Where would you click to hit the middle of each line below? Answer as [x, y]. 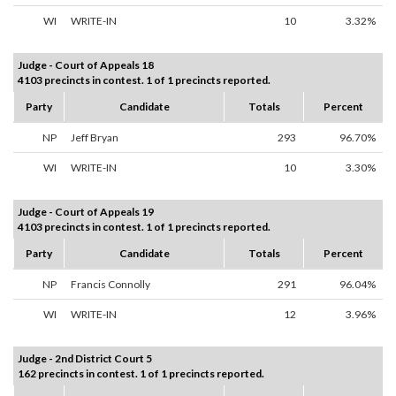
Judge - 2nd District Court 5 [85, 359]
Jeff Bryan [95, 138]
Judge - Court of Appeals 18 [86, 65]
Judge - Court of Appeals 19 [86, 212]
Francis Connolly [110, 285]
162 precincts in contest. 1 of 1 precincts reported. [141, 374]
